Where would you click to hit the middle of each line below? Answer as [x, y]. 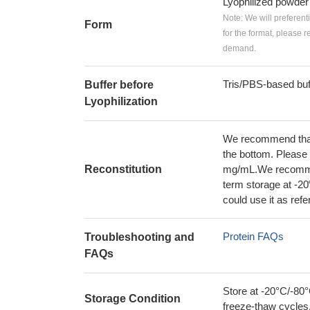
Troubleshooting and [139, 237]
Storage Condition [133, 299]
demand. [239, 48]
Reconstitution [123, 169]
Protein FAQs [253, 236]
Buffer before [119, 85]
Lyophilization [121, 101]
